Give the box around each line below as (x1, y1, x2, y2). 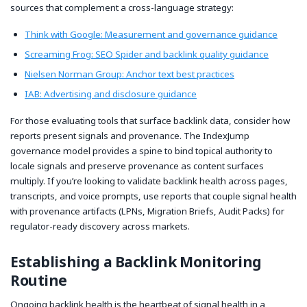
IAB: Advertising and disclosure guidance (25, 88, 197, 101)
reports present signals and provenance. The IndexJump (10, 129, 249, 142)
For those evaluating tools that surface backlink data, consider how (10, 114, 290, 127)
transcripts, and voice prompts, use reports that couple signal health (10, 189, 297, 202)
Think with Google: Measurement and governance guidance (25, 28, 278, 41)
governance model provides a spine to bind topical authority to (10, 144, 273, 157)
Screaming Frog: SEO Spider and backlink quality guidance (25, 48, 269, 61)
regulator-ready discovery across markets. (10, 219, 190, 232)
